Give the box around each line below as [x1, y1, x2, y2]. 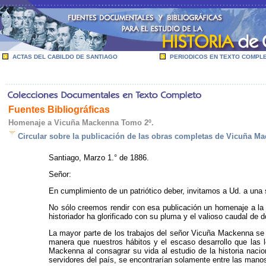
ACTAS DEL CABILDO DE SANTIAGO [12, 53, 118, 60]
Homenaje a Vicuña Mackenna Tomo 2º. [8, 118, 154, 127]
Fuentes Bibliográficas [8, 104, 110, 115]
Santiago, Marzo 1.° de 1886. [49, 153, 149, 162]
